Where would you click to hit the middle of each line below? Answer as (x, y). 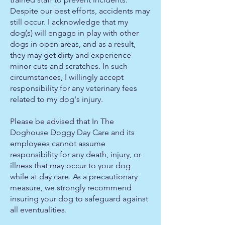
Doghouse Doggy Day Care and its (72, 132)
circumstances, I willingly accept (67, 77)
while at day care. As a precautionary (74, 177)
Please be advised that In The (62, 121)
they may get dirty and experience (71, 55)
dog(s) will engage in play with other (74, 33)
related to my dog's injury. (57, 99)
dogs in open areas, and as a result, (73, 44)
